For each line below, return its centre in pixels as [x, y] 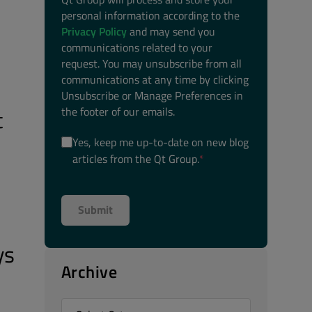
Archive [89, 272]
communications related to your [137, 47]
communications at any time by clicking [155, 79]
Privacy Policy [94, 31]
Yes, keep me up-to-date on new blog [161, 142]
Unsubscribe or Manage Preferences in [152, 95]
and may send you [171, 31]
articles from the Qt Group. [136, 159]
